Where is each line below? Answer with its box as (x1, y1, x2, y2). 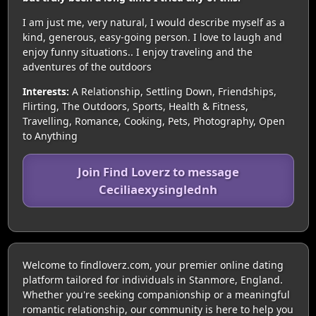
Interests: (22, 84, 69, 98)
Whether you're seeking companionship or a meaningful (22, 287, 290, 301)
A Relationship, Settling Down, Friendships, (68, 84, 276, 98)
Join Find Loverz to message (77, 163, 239, 180)
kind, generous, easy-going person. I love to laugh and (22, 30, 282, 44)
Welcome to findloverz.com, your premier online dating (22, 257, 284, 272)
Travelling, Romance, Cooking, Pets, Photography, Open (22, 114, 285, 128)
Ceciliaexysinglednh (99, 181, 217, 197)
